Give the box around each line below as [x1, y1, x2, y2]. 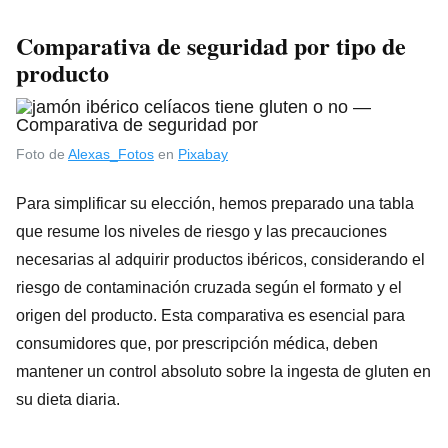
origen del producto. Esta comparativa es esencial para [16, 306, 405, 324]
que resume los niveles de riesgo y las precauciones [16, 222, 387, 240]
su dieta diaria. [16, 390, 120, 408]
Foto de [16, 145, 68, 162]
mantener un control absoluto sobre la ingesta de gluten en [16, 362, 431, 380]
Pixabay [178, 145, 228, 162]
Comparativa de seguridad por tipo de [16, 27, 406, 63]
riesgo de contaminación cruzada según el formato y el [16, 278, 402, 296]
